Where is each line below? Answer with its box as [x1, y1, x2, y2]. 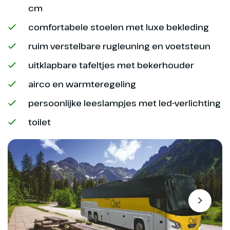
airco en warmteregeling [28, 78, 136, 90]
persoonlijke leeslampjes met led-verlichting [28, 97, 221, 109]
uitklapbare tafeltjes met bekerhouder [28, 59, 194, 71]
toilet [28, 116, 51, 128]
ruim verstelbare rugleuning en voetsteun [28, 40, 210, 52]
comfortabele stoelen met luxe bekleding [28, 21, 209, 33]
